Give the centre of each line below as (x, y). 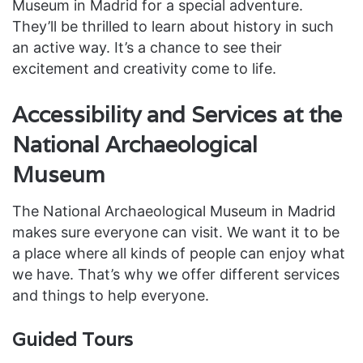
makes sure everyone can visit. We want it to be (176, 232)
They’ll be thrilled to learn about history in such (173, 27)
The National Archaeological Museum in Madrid (174, 211)
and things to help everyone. (111, 295)
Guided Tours (73, 339)
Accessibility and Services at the (177, 115)
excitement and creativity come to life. (144, 69)
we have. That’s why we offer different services (176, 274)
